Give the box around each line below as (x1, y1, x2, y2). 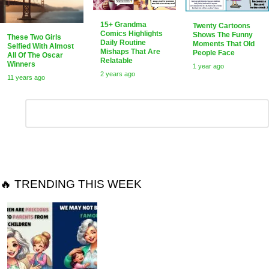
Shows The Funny (193, 30, 253, 39)
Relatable (100, 56, 133, 65)
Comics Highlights (100, 29, 163, 38)
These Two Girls (7, 32, 61, 41)
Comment (25, 98, 62, 108)
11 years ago (7, 73, 45, 81)
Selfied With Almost (7, 41, 74, 50)
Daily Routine (100, 38, 146, 47)
